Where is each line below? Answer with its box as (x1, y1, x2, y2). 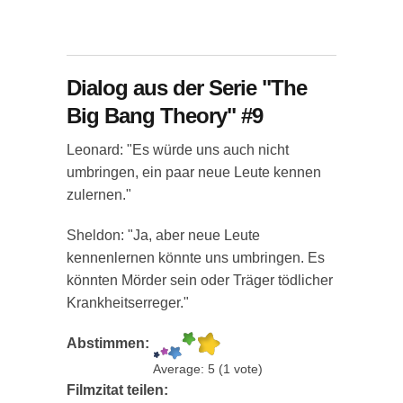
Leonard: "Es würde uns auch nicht (67, 142, 289, 157)
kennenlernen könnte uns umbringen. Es (67, 250, 325, 265)
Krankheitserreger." (67, 295, 189, 310)
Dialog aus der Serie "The (67, 76, 307, 100)
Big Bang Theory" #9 (67, 103, 263, 128)
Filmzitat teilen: (67, 382, 172, 398)
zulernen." (67, 187, 131, 202)
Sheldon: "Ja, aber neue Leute (67, 228, 260, 243)
